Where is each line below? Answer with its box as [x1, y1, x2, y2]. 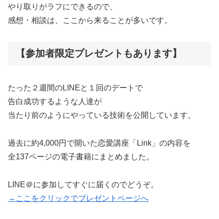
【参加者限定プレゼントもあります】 [16, 47, 182, 59]
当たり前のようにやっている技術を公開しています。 [8, 111, 196, 120]
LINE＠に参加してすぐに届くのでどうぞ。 [8, 180, 158, 189]
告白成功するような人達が [8, 97, 102, 106]
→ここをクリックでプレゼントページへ [8, 194, 149, 202]
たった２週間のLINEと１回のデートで [8, 84, 143, 92]
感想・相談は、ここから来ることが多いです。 [8, 16, 172, 25]
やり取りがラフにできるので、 [8, 2, 117, 11]
